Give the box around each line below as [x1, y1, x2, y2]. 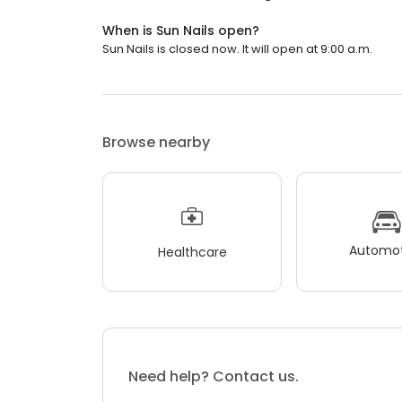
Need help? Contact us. [128, 366, 299, 388]
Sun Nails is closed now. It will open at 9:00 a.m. [102, 40, 372, 58]
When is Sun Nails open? [102, 22, 259, 40]
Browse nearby [102, 132, 210, 153]
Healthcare [157, 242, 227, 261]
